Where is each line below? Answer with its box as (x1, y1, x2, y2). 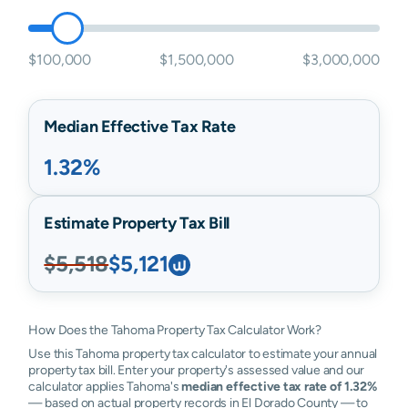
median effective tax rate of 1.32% (181, 379, 377, 393)
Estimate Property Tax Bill (44, 213, 229, 232)
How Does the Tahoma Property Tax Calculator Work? (28, 322, 322, 337)
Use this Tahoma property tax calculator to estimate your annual (28, 346, 378, 361)
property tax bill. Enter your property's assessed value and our (28, 362, 365, 377)
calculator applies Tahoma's (28, 379, 182, 393)
